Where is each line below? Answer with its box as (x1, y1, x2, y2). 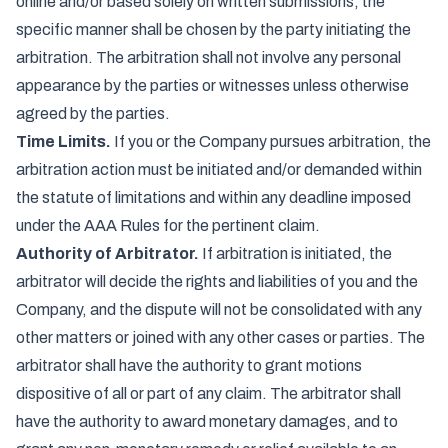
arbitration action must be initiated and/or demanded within (16, 161, 422, 178)
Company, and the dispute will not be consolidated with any (16, 301, 422, 318)
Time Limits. (16, 133, 111, 150)
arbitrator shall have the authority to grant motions (16, 357, 362, 374)
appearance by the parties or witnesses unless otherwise (16, 77, 409, 94)
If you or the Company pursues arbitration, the (111, 133, 431, 150)
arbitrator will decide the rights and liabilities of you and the (16, 273, 418, 290)
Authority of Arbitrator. (16, 245, 199, 262)
